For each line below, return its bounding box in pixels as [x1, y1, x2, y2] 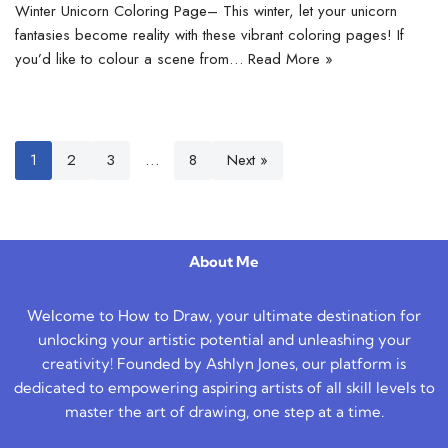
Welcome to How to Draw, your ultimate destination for [27, 306, 421, 325]
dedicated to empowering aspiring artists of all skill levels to [13, 378, 435, 397]
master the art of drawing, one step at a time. [64, 402, 384, 421]
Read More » [248, 47, 333, 70]
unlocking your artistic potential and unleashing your [37, 330, 411, 349]
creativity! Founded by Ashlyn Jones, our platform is [42, 354, 406, 373]
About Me [189, 252, 259, 271]
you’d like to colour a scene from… [15, 47, 248, 70]
